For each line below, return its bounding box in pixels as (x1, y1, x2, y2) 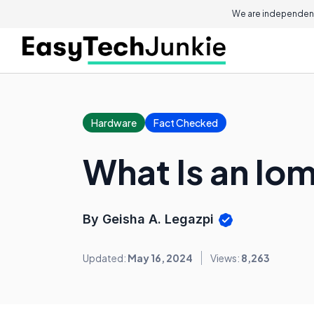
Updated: (83, 252, 128, 265)
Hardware (91, 116, 137, 129)
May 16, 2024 (128, 252, 193, 265)
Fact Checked (153, 116, 218, 129)
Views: (210, 252, 241, 265)
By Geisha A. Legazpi (83, 212, 217, 226)
